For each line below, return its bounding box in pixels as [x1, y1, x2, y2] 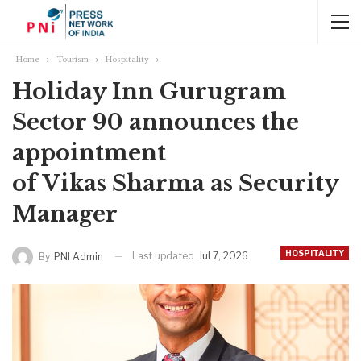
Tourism [56, 55, 89, 64]
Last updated [132, 250, 197, 262]
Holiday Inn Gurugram [12, 78, 286, 105]
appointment [12, 139, 166, 166]
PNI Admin [54, 250, 103, 263]
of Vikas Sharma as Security [12, 170, 338, 197]
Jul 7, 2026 [198, 250, 248, 262]
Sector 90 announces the [12, 109, 299, 135]
